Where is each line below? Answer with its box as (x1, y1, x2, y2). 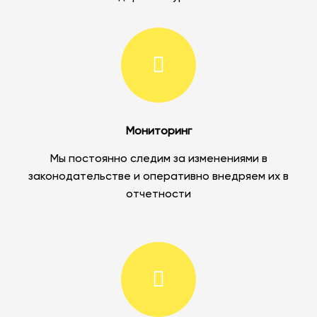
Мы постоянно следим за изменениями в (50, 154, 267, 166)
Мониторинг (125, 126, 192, 138)
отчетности (126, 189, 191, 201)
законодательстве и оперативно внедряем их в (28, 171, 289, 183)
